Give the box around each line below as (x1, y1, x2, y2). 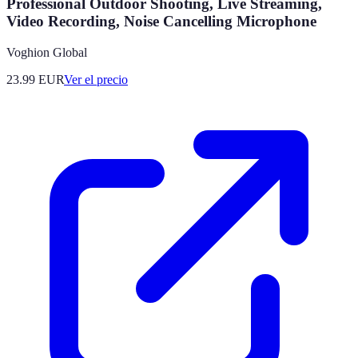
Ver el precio (64, 73, 128, 87)
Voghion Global (6, 46, 87, 60)
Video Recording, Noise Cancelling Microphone (6, 13, 316, 30)
